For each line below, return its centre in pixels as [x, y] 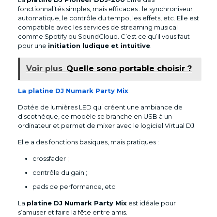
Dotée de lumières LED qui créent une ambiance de [100, 107]
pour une [33, 45]
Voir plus [44, 68]
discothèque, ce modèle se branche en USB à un [95, 116]
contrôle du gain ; [60, 172]
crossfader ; [51, 158]
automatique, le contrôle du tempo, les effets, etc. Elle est [108, 18]
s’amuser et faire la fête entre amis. [72, 212]
